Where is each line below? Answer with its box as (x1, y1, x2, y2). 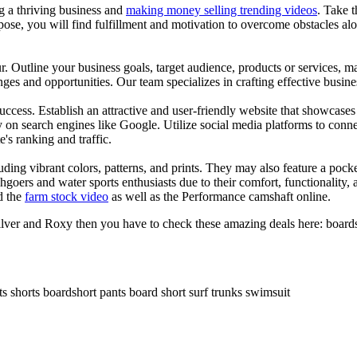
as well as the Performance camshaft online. (108, 189, 331, 203)
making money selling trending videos (126, 2, 317, 17)
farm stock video (25, 189, 108, 203)
